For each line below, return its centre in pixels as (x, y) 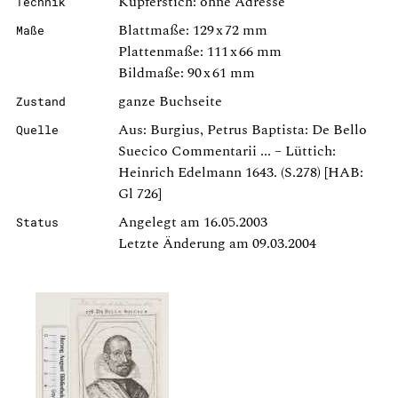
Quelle (37, 130)
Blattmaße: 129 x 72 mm (193, 30)
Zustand (41, 101)
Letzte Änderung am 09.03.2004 (217, 243)
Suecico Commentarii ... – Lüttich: (227, 151)
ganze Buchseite (170, 101)
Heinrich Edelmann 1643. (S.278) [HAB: (241, 172)
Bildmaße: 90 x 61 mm (187, 73)
